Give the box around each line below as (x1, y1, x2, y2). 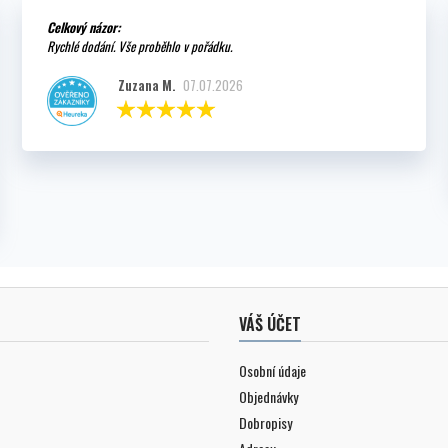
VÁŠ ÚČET (239, 311, 301, 336)
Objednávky (239, 385, 298, 407)
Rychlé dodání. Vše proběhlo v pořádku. (46, 35, 232, 56)
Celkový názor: (46, 16, 120, 37)
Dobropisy (239, 411, 292, 433)
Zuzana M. (117, 74, 175, 95)
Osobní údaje (239, 359, 306, 381)
